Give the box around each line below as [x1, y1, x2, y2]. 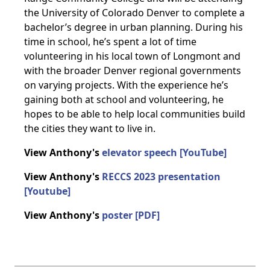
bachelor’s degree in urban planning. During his [24, 20, 243, 34]
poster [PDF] [102, 209, 160, 222]
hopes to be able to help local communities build [24, 107, 245, 121]
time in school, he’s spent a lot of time [24, 35, 196, 48]
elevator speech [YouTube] [102, 146, 227, 159]
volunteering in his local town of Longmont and [24, 49, 240, 63]
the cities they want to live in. [24, 122, 155, 135]
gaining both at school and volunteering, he [24, 93, 224, 106]
